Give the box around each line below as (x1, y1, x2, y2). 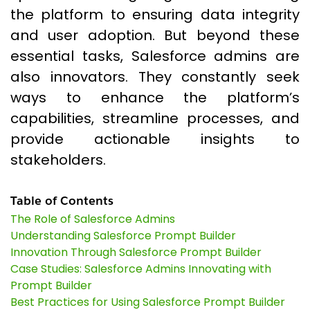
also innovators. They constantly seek (10, 67, 300, 86)
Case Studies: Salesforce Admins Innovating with (10, 261, 271, 277)
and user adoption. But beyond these (10, 26, 300, 45)
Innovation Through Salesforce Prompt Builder (10, 244, 262, 260)
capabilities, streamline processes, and (10, 109, 300, 128)
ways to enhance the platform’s (10, 88, 300, 107)
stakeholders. (10, 150, 106, 170)
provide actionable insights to (10, 129, 300, 149)
